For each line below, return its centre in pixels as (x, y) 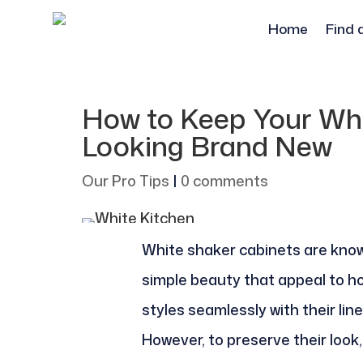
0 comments (224, 180)
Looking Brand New (207, 145)
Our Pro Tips (125, 180)
